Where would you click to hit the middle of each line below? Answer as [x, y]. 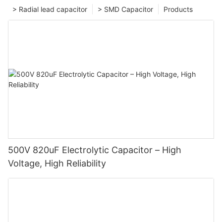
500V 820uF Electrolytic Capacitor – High [95, 150]
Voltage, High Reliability [57, 164]
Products [178, 9]
